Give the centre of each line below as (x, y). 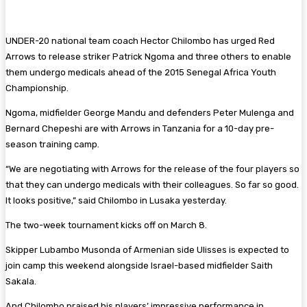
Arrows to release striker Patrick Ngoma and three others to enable (148, 56)
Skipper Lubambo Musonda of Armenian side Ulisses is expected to (147, 249)
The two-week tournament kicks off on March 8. (106, 225)
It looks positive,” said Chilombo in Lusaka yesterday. (116, 200)
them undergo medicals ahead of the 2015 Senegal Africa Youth (141, 72)
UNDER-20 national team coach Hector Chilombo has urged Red (140, 40)
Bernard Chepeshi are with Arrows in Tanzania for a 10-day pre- (140, 128)
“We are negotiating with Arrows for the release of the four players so (152, 169)
